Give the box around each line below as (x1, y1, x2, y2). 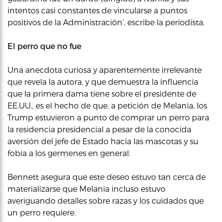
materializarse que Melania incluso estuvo (7, 184, 166, 193)
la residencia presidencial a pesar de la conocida (7, 124, 191, 134)
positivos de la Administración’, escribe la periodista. (7, 17, 205, 27)
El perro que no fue (7, 41, 81, 51)
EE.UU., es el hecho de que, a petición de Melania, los (7, 101, 207, 110)
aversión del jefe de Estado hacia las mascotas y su (7, 136, 198, 146)
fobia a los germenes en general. (7, 148, 130, 158)
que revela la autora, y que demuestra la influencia (7, 77, 198, 86)
